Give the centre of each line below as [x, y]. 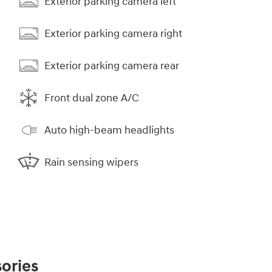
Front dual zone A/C [92, 98]
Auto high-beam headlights [109, 130]
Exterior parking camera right [113, 33]
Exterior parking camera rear [112, 66]
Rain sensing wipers [91, 162]
